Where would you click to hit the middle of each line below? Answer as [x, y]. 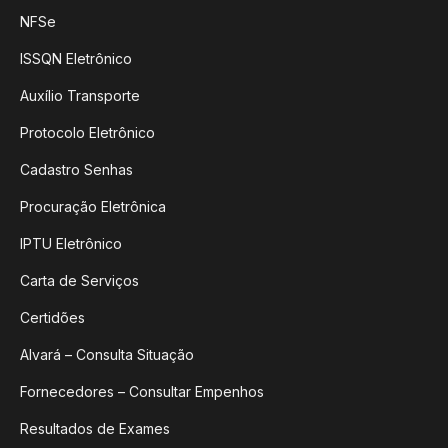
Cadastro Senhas [76, 170]
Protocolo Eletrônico [87, 133]
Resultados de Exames [95, 429]
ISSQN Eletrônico [76, 59]
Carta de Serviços [79, 281]
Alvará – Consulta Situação [107, 355]
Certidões [52, 318]
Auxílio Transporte [80, 96]
